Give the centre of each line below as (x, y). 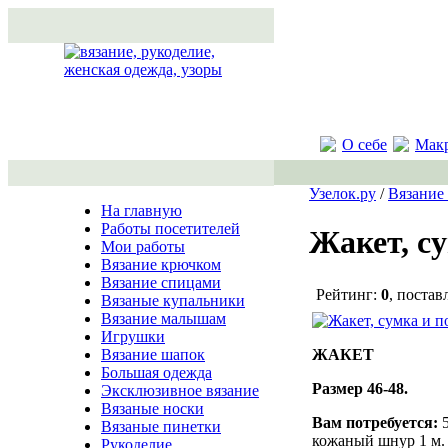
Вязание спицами (161, 282)
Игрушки (133, 336)
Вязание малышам (163, 318)
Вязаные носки (152, 408)
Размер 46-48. (360, 388)
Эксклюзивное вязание (180, 390)
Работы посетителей (170, 228)
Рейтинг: (348, 294)
